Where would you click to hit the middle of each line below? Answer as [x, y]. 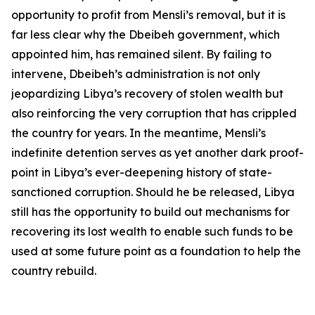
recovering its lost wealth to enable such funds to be [152, 231]
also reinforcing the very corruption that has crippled [154, 113]
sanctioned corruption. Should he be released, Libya [153, 192]
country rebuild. [54, 271]
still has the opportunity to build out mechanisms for [150, 212]
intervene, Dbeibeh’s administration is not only [136, 74]
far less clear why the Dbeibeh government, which [146, 34]
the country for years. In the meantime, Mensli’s [139, 133]
